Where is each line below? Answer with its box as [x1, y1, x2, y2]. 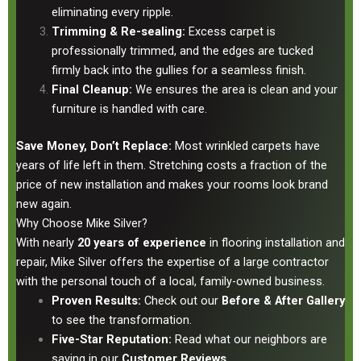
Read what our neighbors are [171, 331, 327, 346]
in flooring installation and [206, 234, 345, 250]
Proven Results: [51, 293, 141, 308]
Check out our [140, 293, 222, 308]
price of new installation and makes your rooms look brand [16, 176, 328, 192]
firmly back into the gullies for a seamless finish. [51, 62, 306, 77]
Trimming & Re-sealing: [51, 23, 185, 39]
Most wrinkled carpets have [172, 138, 320, 153]
